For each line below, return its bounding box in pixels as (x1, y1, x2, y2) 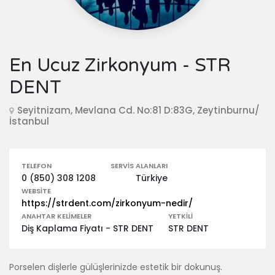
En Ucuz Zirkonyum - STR (9, 54, 231, 77)
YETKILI (168, 211, 193, 221)
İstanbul (9, 115, 49, 128)
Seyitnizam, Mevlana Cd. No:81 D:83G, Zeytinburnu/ (17, 104, 260, 117)
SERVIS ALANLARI (110, 161, 168, 171)
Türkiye (136, 172, 168, 184)
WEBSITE (21, 186, 51, 196)
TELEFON (21, 161, 52, 171)
